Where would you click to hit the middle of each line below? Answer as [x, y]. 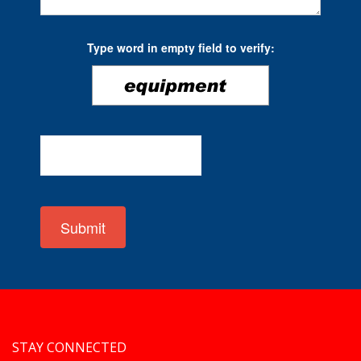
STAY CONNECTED [69, 347]
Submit [83, 227]
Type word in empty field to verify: [180, 48]
